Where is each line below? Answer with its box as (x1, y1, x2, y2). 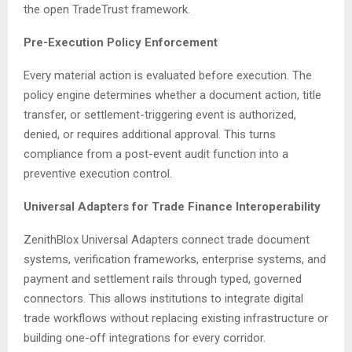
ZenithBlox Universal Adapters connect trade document (24, 233, 310, 247)
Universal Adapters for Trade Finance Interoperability (24, 200, 321, 214)
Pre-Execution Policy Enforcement (24, 35, 218, 50)
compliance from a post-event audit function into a (24, 147, 288, 162)
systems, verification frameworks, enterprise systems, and (24, 252, 326, 267)
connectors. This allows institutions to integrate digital (24, 291, 303, 306)
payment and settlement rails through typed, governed (24, 272, 302, 287)
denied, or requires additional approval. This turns (24, 127, 276, 142)
